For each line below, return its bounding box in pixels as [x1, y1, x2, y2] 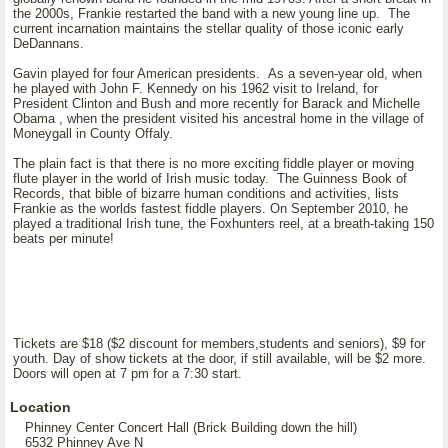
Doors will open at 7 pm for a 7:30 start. [13, 366, 242, 381]
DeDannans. [13, 36, 92, 51]
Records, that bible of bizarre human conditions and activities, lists [13, 186, 399, 201]
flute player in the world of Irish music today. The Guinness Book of [13, 171, 407, 186]
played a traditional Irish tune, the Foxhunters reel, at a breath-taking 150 [13, 216, 434, 231]
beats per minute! [13, 231, 114, 246]
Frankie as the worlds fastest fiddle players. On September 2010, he [13, 201, 408, 216]
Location [10, 399, 71, 415]
